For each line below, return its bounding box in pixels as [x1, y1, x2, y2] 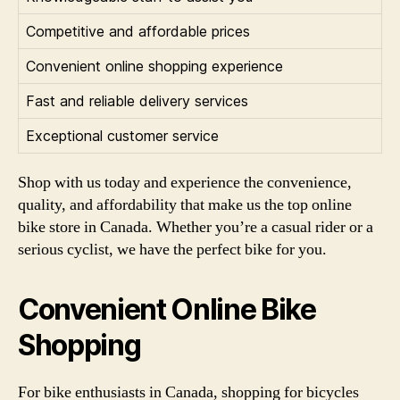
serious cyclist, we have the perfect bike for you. [18, 238, 327, 260]
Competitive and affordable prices [26, 21, 250, 40]
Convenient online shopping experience [26, 56, 283, 75]
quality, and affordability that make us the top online [18, 194, 352, 215]
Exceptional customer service [26, 126, 219, 145]
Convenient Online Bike [18, 291, 316, 327]
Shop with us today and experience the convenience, [18, 171, 352, 193]
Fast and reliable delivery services [26, 91, 248, 110]
